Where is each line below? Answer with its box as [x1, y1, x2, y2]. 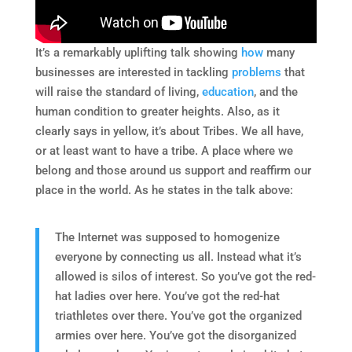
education [201, 84, 254, 99]
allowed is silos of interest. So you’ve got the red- [54, 269, 316, 284]
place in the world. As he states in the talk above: [35, 182, 293, 197]
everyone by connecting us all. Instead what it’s [54, 249, 302, 264]
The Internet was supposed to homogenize [54, 229, 280, 244]
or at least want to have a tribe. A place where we [35, 143, 293, 158]
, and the [253, 84, 298, 99]
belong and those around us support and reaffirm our [35, 163, 311, 178]
